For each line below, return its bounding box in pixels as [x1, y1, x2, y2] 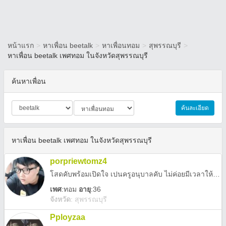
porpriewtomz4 [50, 157, 107, 165]
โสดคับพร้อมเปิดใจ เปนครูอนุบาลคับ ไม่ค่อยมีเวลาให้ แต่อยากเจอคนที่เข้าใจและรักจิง [213, 170, 220, 178]
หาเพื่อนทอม [102, 41, 140, 49]
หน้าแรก [8, 41, 34, 49]
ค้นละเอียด [181, 104, 209, 111]
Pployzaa [50, 213, 85, 221]
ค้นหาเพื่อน [12, 77, 46, 85]
